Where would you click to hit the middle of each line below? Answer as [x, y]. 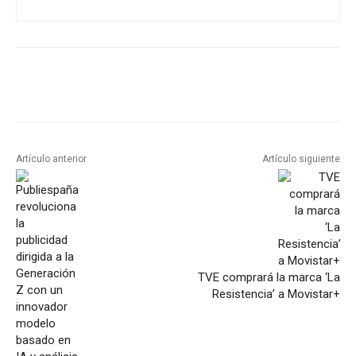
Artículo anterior [51, 159]
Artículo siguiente [301, 159]
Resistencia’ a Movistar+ [276, 294]
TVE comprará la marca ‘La [269, 278]
